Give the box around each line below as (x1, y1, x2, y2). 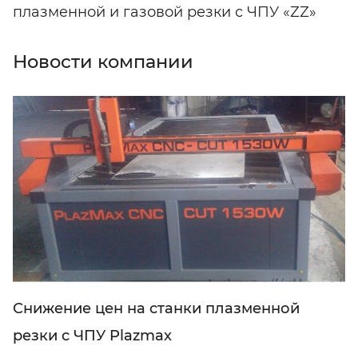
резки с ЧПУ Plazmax (13, 326, 172, 344)
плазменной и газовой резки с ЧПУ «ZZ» (13, 2, 316, 21)
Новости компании (13, 50, 193, 73)
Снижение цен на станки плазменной (13, 299, 300, 317)
